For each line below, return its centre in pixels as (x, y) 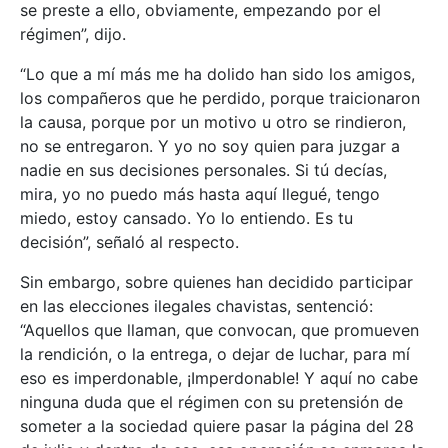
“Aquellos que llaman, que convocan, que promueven (219, 330)
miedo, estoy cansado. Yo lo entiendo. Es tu (186, 218)
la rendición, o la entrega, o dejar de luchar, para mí (215, 354)
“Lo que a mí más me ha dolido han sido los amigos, (217, 74)
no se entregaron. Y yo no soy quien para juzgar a (210, 146)
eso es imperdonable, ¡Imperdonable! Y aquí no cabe (219, 378)
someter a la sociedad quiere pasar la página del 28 (217, 426)
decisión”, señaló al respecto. (129, 242)
